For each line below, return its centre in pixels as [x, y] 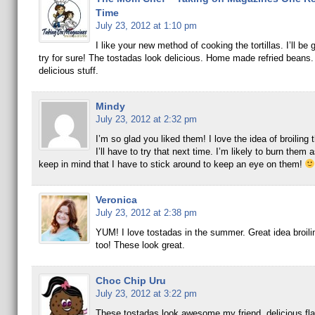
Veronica [116, 200]
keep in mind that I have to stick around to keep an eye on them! [172, 164]
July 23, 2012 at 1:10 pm [146, 26]
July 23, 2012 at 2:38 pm [146, 213]
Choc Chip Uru [130, 281]
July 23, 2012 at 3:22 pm [146, 294]
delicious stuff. [68, 71]
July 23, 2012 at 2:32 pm [146, 119]
